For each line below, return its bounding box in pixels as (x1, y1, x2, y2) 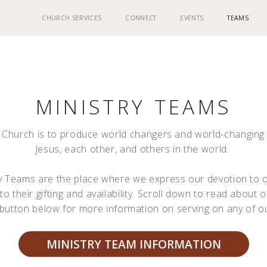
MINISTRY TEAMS (35, 93, 232, 120)
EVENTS (180, 14, 204, 22)
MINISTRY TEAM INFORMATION (46, 236, 221, 252)
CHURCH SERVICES (42, 14, 102, 22)
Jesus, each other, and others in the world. (35, 142, 232, 156)
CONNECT (125, 14, 157, 22)
